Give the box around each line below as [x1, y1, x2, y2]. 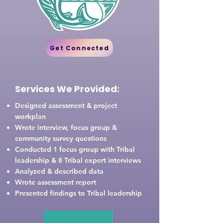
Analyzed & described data [15, 167, 104, 176]
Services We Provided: [15, 83, 119, 95]
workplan [15, 112, 46, 121]
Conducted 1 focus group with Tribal [15, 145, 135, 154]
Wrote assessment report [15, 178, 96, 187]
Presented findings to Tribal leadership [15, 189, 142, 198]
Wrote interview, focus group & [15, 123, 117, 132]
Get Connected [50, 43, 109, 52]
